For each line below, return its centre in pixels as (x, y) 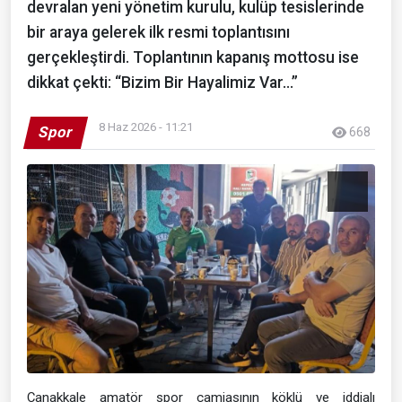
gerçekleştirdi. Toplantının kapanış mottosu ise (193, 57)
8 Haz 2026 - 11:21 (146, 127)
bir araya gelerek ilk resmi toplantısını (158, 32)
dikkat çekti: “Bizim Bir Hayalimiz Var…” (162, 82)
